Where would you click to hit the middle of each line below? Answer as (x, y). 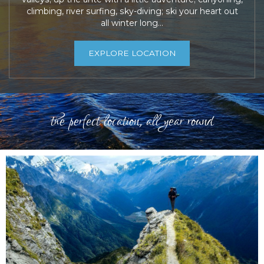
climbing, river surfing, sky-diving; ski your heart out (132, 11)
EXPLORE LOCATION (132, 53)
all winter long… (132, 23)
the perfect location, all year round (132, 121)
